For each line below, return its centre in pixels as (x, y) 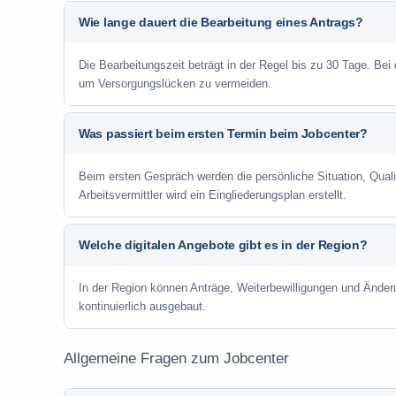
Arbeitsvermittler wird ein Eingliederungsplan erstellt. (213, 195)
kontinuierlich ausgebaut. (142, 306)
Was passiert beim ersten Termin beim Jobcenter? (223, 133)
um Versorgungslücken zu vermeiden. (175, 84)
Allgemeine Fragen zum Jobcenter (176, 358)
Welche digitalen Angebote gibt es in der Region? (223, 245)
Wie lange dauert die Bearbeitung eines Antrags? (221, 22)
